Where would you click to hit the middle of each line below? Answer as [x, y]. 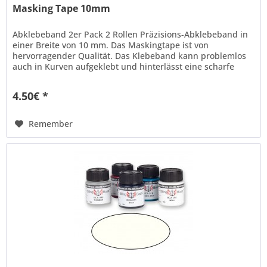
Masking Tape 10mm [62, 8]
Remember [51, 123]
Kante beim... [39, 77]
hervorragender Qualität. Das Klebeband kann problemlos [130, 55]
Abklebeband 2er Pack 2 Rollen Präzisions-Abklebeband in [131, 34]
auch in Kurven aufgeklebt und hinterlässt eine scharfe [124, 66]
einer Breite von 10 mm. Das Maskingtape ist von [111, 45]
